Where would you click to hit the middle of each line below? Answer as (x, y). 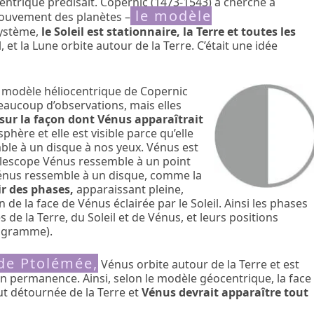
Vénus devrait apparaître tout (225, 292)
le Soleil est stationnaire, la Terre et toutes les (169, 31)
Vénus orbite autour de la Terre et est (199, 264)
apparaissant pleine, (129, 190)
